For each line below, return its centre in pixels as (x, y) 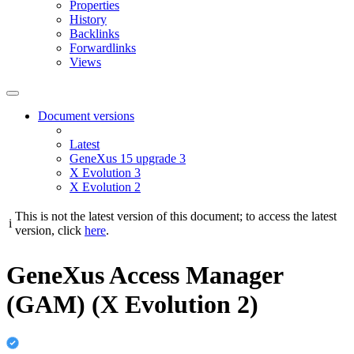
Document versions (86, 116)
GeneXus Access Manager (145, 275)
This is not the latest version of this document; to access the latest (176, 216)
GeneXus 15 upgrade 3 (128, 158)
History (88, 19)
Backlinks (94, 34)
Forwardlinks (103, 48)
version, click (50, 230)
